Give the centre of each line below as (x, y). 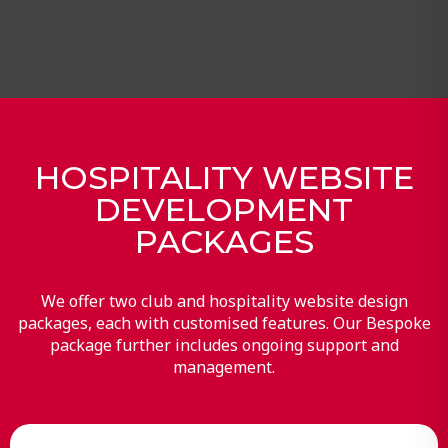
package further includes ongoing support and (224, 344)
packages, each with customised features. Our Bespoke (224, 322)
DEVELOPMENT (223, 209)
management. (223, 366)
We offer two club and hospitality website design (224, 300)
